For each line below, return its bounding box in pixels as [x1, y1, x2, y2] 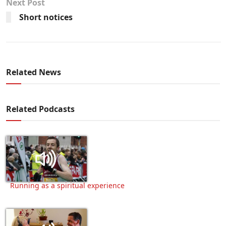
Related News [6, 66, 61, 78]
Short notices [19, 11, 73, 23]
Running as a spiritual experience [10, 180, 125, 190]
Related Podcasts [6, 103, 75, 115]
